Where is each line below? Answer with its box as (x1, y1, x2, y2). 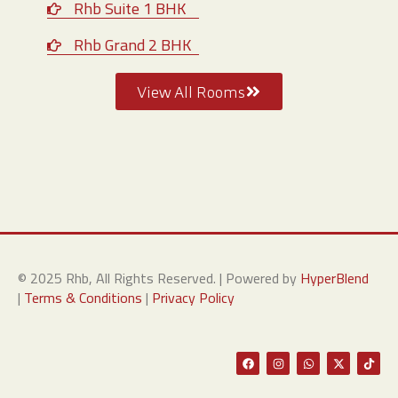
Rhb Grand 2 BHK (73, 30, 191, 60)
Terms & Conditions (24, 284, 142, 311)
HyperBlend (300, 265, 369, 291)
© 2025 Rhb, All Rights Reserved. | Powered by (18, 265, 300, 291)
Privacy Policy (152, 284, 235, 311)
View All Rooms (137, 77, 245, 106)
